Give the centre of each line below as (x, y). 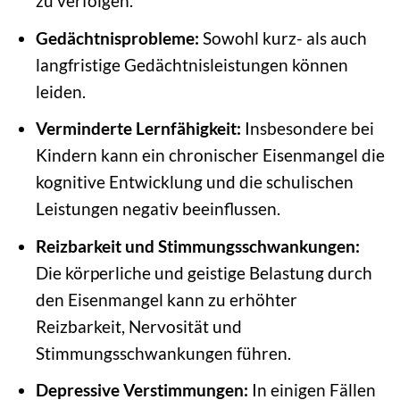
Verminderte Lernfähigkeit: (138, 129)
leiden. (60, 91)
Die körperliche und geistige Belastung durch (204, 272)
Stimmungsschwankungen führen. (163, 353)
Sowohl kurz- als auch (283, 37)
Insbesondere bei (307, 129)
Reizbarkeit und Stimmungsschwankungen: (197, 246)
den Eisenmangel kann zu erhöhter (166, 299)
